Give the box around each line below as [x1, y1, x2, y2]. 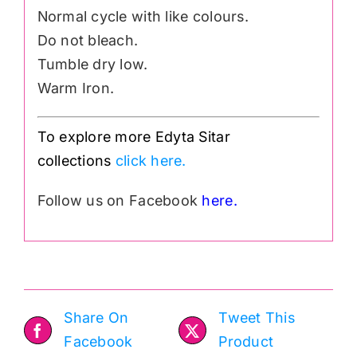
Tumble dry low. [37, 56, 148, 73]
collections [37, 151, 116, 169]
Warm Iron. [37, 80, 115, 96]
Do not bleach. [37, 32, 139, 49]
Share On [64, 309, 129, 327]
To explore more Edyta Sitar [37, 127, 230, 145]
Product [218, 333, 274, 351]
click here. [115, 151, 186, 169]
